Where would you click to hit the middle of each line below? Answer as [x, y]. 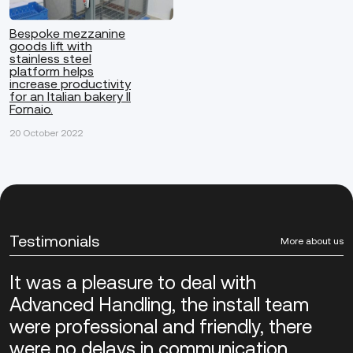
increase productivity [70, 83]
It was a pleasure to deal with [133, 282]
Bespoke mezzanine [67, 33]
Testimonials [54, 240]
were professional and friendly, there [161, 326]
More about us [312, 241]
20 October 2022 [46, 133]
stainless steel [50, 58]
